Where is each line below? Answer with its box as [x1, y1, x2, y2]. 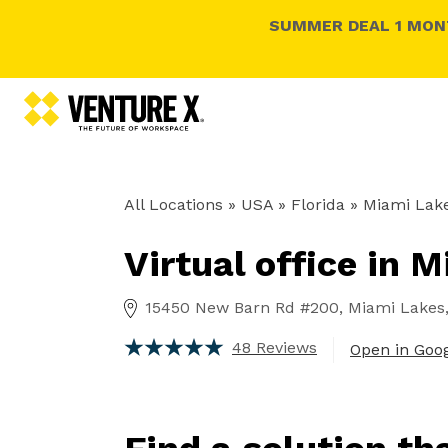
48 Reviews [232, 338, 317, 357]
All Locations [124, 195, 223, 214]
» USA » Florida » [223, 195, 363, 214]
